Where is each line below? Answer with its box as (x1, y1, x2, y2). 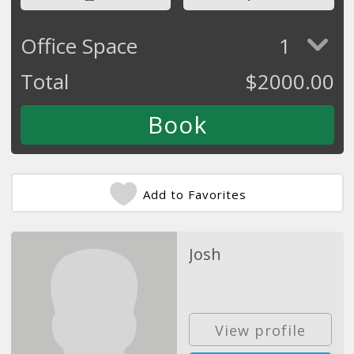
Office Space (20, 31, 137, 60)
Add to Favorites (143, 186, 247, 202)
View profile (214, 321, 306, 341)
